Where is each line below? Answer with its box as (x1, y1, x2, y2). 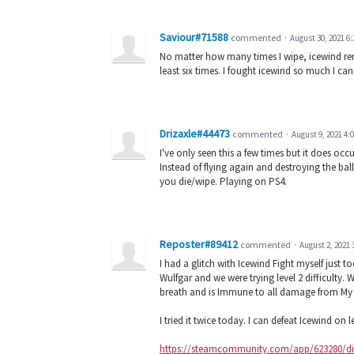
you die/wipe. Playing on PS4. (160, 174, 287, 188)
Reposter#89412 (160, 236, 238, 251)
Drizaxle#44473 (160, 126, 230, 141)
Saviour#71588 (160, 29, 228, 44)
